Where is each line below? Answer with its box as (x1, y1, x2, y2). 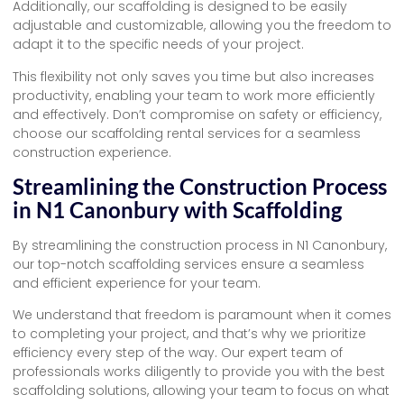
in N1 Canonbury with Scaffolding (13, 197, 342, 224)
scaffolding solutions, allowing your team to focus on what (13, 381, 390, 400)
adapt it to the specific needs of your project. (13, 35, 304, 54)
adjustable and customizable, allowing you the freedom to (13, 16, 391, 35)
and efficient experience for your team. (13, 274, 261, 293)
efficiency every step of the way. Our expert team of (13, 344, 343, 363)
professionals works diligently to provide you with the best (13, 363, 385, 381)
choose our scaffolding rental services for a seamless (13, 124, 361, 142)
